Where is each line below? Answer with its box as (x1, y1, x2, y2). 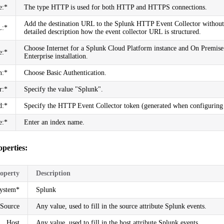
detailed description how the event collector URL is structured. (24, 27, 201, 35)
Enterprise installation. (24, 52, 88, 60)
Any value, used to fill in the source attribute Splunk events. (36, 202, 206, 210)
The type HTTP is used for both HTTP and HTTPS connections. (24, 3, 207, 11)
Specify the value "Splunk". (24, 85, 103, 93)
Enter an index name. (24, 118, 84, 126)
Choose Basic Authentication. (24, 68, 106, 76)
